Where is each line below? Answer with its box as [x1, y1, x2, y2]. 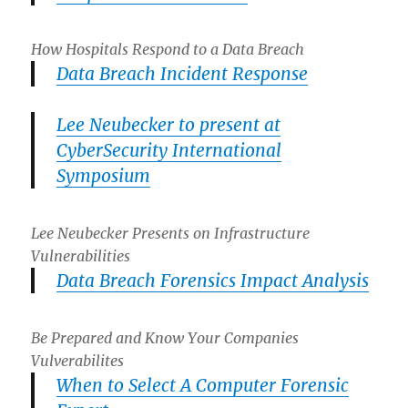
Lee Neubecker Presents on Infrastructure [31, 224, 311, 243]
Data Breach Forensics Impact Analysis [56, 270, 370, 292]
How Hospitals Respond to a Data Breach [31, 40, 305, 59]
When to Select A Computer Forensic [56, 373, 350, 396]
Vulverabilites [31, 351, 125, 370]
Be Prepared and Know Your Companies [31, 328, 300, 347]
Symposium [56, 165, 151, 188]
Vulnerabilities [31, 247, 131, 266]
